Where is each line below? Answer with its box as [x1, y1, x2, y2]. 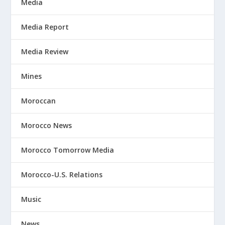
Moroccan [21, 96, 56, 106]
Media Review [21, 47, 69, 57]
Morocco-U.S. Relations [21, 170, 103, 180]
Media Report [21, 22, 69, 32]
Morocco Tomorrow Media [21, 145, 115, 155]
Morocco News [21, 121, 72, 131]
